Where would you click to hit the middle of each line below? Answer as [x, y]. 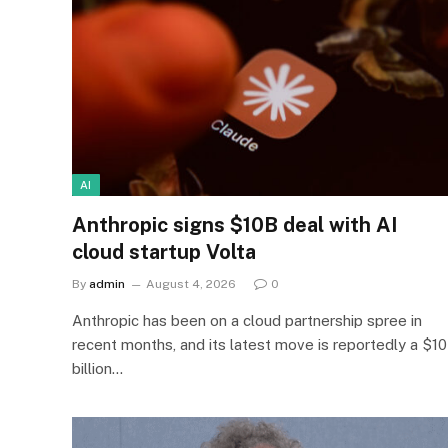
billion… [97, 369]
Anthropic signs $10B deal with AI [234, 225]
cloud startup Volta [164, 252]
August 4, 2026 [191, 284]
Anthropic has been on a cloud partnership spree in [247, 321]
